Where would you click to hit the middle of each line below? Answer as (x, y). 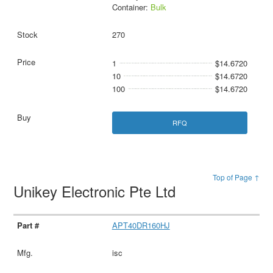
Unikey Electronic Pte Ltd (97, 191)
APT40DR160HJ (141, 225)
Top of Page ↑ (236, 177)
